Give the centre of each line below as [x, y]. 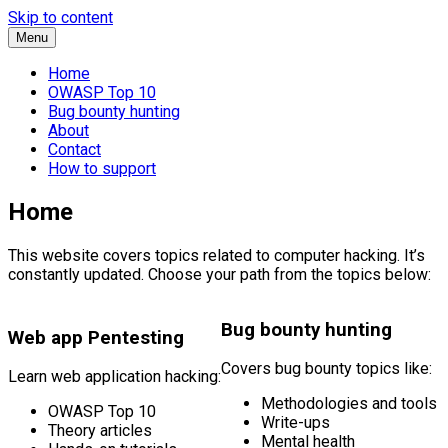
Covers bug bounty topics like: [326, 369]
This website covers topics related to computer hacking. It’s [216, 255]
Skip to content [60, 17]
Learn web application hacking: [114, 377]
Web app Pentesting [96, 337]
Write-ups [295, 423]
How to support [102, 168]
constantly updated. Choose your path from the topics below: [219, 274]
